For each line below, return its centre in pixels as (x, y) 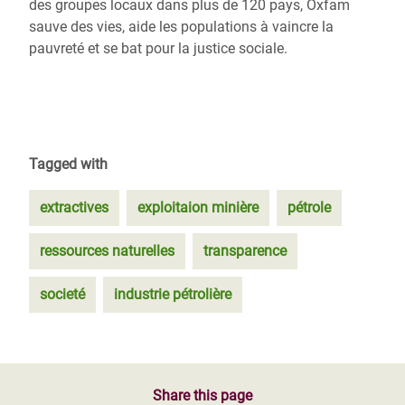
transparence (245, 251)
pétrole (309, 207)
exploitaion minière (198, 207)
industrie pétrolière (173, 294)
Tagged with (68, 164)
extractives (74, 207)
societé (62, 294)
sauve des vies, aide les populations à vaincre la (181, 27)
